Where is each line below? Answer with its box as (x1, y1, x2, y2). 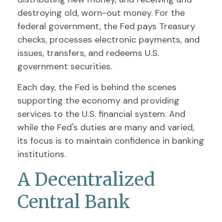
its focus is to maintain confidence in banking (17, 135, 204, 147)
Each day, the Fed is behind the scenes (17, 81, 176, 93)
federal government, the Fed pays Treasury (17, 20, 195, 32)
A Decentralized (17, 168, 155, 191)
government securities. (17, 60, 112, 72)
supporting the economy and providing (17, 95, 179, 107)
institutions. (17, 148, 66, 160)
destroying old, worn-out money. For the (17, 7, 185, 19)
